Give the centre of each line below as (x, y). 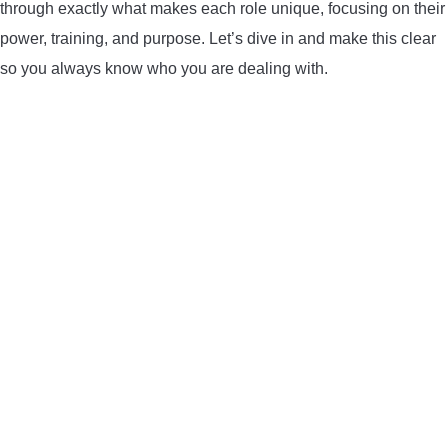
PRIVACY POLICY (99, 85)
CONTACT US (67, 38)
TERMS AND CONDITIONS (131, 142)
